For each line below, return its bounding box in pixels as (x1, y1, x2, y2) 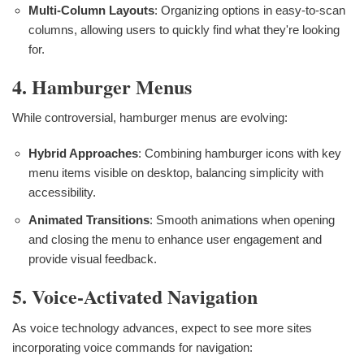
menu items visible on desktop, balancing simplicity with (28, 166, 323, 180)
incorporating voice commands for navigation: (12, 340, 253, 355)
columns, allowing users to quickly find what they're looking (28, 22, 340, 37)
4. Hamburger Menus (12, 71, 192, 101)
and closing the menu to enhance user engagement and (28, 232, 322, 247)
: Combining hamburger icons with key (138, 146, 341, 161)
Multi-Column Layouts (28, 2, 154, 17)
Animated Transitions (28, 213, 149, 227)
